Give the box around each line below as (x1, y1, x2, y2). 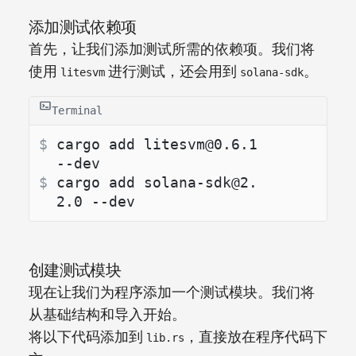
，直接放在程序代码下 (184, 327, 327, 346)
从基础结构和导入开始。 (29, 305, 186, 324)
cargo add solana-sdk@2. (56, 173, 257, 191)
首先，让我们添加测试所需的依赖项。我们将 (29, 40, 315, 59)
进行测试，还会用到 (105, 62, 240, 81)
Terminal (52, 104, 103, 118)
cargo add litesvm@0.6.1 (56, 135, 257, 153)
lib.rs (146, 331, 184, 344)
